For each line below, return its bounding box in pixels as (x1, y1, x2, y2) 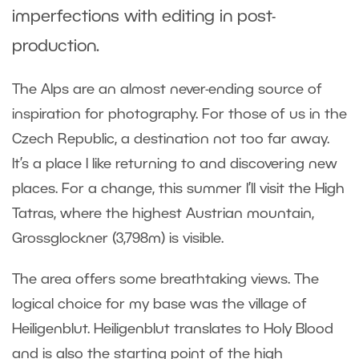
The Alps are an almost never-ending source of (12, 83, 322, 96)
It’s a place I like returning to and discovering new (12, 157, 337, 171)
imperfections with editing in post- (12, 9, 276, 25)
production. (12, 38, 99, 54)
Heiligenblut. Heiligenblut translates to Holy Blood (12, 322, 333, 336)
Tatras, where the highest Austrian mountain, (12, 207, 314, 220)
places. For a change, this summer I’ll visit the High (12, 182, 345, 196)
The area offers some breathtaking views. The (12, 272, 319, 286)
